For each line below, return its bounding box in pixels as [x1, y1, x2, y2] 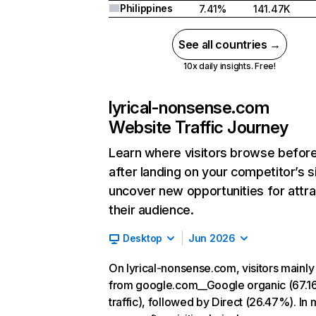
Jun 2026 [188, 232, 236, 244]
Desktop [123, 232, 163, 244]
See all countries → [178, 37, 281, 51]
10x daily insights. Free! [183, 61, 276, 71]
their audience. [109, 202, 194, 217]
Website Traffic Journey [109, 117, 288, 138]
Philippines [120, 2, 173, 14]
